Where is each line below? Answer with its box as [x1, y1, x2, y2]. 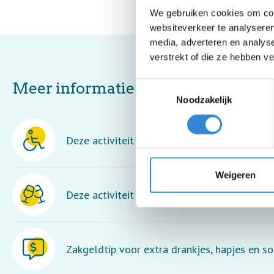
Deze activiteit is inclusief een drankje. [66, 187, 245, 202]
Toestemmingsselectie [135, 80, 226, 91]
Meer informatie [12, 79, 135, 97]
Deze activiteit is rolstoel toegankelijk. [66, 133, 248, 147]
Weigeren [215, 169, 256, 180]
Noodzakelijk [176, 94, 232, 105]
